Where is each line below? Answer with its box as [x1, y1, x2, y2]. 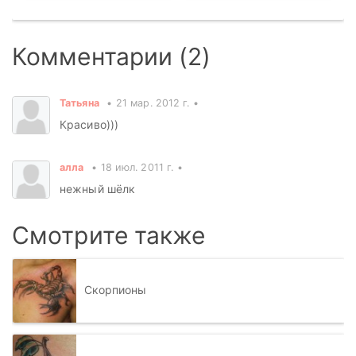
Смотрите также [12, 221, 206, 250]
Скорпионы [83, 282, 147, 296]
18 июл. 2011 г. [100, 161, 174, 173]
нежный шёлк [60, 182, 136, 195]
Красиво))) [60, 118, 118, 131]
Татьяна [60, 97, 99, 109]
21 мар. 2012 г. [115, 97, 190, 109]
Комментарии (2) [12, 42, 211, 71]
